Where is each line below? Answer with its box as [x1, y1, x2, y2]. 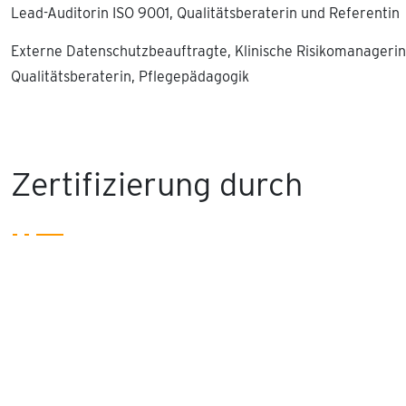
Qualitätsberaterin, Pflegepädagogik [11, 68, 249, 85]
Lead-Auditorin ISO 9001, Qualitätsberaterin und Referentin [11, 5, 400, 22]
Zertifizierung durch [11, 164, 303, 204]
